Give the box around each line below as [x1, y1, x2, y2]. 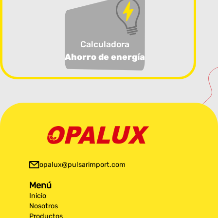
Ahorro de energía [65, 52, 145, 62]
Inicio [29, 192, 47, 200]
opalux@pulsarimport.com [39, 161, 126, 169]
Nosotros [29, 202, 58, 211]
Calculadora [80, 39, 129, 50]
